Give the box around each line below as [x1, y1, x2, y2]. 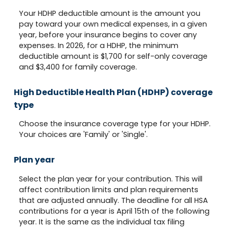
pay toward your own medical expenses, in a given [19, 18, 207, 29]
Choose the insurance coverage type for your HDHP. [19, 119, 211, 129]
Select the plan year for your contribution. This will [19, 173, 202, 184]
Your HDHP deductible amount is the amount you [19, 8, 200, 18]
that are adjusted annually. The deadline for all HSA [19, 195, 208, 205]
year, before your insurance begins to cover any [19, 29, 197, 40]
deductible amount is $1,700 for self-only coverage [19, 51, 208, 61]
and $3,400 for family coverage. [19, 61, 137, 72]
